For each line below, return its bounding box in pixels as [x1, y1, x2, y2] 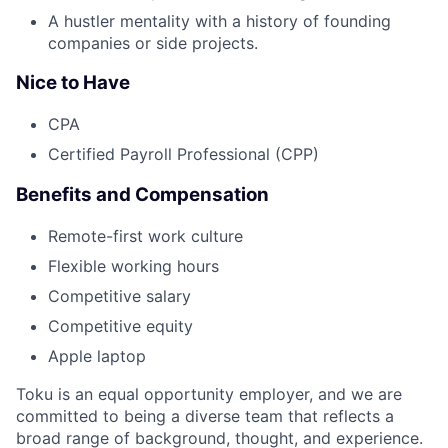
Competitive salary [48, 285, 191, 306]
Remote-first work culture [48, 225, 243, 246]
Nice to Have [16, 71, 130, 95]
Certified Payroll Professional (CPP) [48, 144, 319, 165]
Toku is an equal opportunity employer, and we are [16, 383, 402, 404]
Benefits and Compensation [16, 182, 269, 206]
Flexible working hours [48, 255, 219, 276]
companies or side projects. [48, 32, 258, 53]
